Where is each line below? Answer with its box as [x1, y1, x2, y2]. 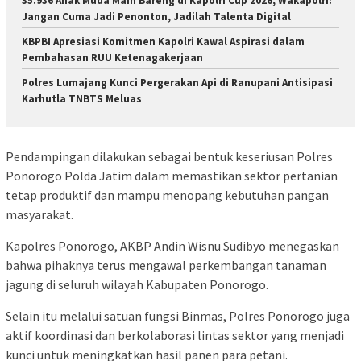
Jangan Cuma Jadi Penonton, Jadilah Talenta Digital [22, 10, 291, 24]
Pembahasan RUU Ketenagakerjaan [22, 51, 203, 65]
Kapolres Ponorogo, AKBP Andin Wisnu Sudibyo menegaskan [6, 237, 339, 254]
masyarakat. [6, 205, 73, 222]
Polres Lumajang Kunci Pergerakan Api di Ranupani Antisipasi [22, 76, 333, 90]
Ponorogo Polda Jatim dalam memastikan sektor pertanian [6, 167, 338, 184]
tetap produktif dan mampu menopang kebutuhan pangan [6, 186, 329, 203]
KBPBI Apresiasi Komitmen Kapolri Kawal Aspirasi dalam [22, 35, 305, 49]
